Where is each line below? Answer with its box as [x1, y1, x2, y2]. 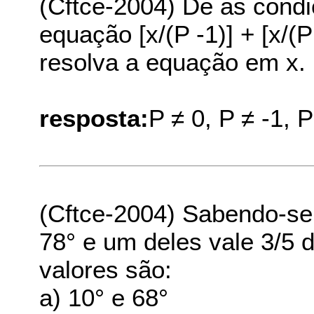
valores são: [39, 256, 172, 284]
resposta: [39, 104, 149, 132]
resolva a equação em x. [39, 48, 306, 76]
